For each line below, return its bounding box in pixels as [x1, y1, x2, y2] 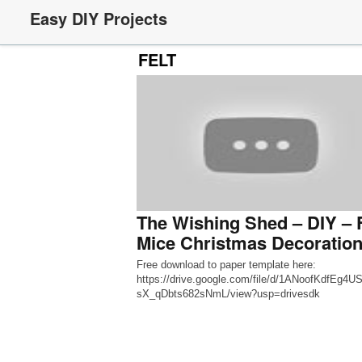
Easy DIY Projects [30, 6, 167, 30]
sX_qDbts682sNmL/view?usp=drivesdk [136, 288, 320, 300]
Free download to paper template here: [136, 259, 316, 271]
